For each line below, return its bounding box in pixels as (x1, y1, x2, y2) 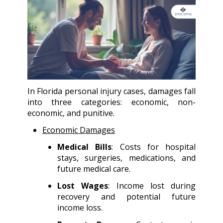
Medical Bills (57, 141, 112, 153)
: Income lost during (108, 180, 196, 192)
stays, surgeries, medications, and (57, 152, 196, 164)
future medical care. (57, 163, 130, 175)
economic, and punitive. (27, 108, 114, 119)
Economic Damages (42, 124, 115, 136)
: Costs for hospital (111, 141, 196, 153)
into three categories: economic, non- (27, 97, 196, 108)
